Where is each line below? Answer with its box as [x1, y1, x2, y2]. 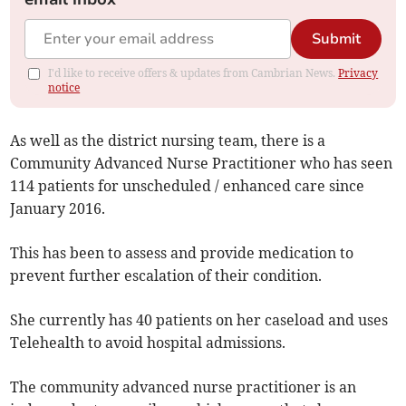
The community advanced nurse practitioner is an [10, 378, 357, 397]
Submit [311, 29, 361, 50]
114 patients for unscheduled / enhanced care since [10, 177, 365, 196]
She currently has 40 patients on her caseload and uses [10, 311, 389, 330]
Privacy [338, 66, 379, 81]
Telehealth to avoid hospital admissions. [10, 333, 286, 353]
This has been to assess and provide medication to [10, 244, 354, 263]
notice [48, 81, 81, 95]
